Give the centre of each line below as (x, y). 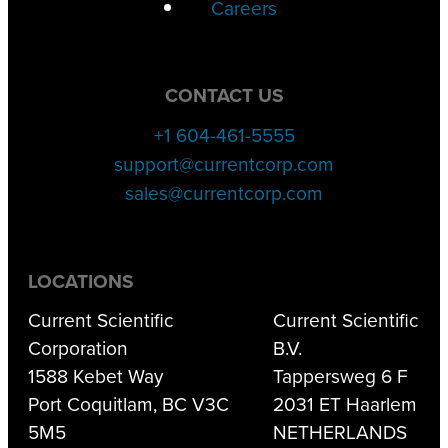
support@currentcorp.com (224, 164)
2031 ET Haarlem (345, 404)
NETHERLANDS (340, 432)
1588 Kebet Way (95, 376)
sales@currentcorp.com (224, 193)
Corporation (78, 348)
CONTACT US (224, 95)
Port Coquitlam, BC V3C (128, 404)
